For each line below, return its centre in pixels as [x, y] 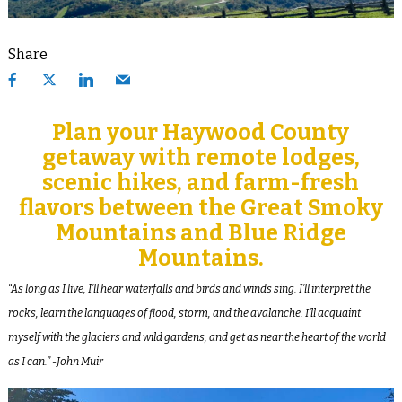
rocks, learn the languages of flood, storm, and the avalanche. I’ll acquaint [184, 313]
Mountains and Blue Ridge [201, 233]
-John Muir [76, 361]
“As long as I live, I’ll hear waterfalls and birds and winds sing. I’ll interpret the [189, 288]
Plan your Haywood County [201, 132]
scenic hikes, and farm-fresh [201, 183]
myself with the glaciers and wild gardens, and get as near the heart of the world [197, 337]
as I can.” [29, 361]
